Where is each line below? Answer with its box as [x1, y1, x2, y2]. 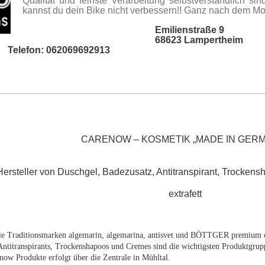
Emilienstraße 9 [22, 25, 227, 35]
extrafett [168, 189, 202, 199]
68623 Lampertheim [22, 35, 243, 46]
